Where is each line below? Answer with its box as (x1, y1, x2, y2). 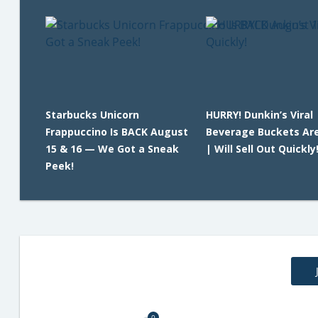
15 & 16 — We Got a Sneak (45, 142, 179, 155)
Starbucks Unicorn (45, 108, 139, 121)
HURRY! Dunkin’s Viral (205, 108, 313, 121)
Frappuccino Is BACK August (45, 125, 188, 138)
